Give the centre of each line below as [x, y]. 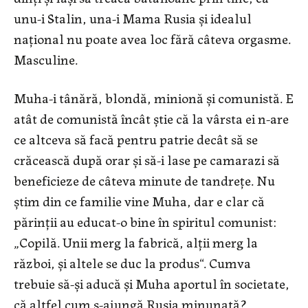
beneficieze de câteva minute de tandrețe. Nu [144, 179]
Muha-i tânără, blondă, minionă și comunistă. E [154, 97]
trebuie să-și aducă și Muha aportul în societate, [152, 283]
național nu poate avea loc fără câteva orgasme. [152, 38]
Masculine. [46, 58]
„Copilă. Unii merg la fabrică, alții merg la [136, 241]
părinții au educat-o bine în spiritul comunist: [145, 221]
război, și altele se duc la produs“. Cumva [132, 262]
